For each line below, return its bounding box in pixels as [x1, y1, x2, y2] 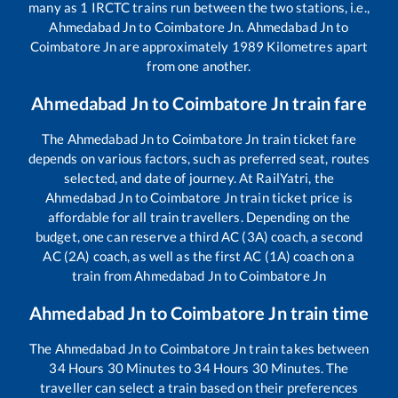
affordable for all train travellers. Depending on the [48, 208, 350, 225]
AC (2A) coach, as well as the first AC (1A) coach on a [43, 247, 355, 264]
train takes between [246, 339, 369, 356]
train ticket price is [236, 188, 353, 205]
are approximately [116, 37, 232, 54]
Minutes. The [267, 359, 349, 376]
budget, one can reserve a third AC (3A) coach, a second [35, 227, 363, 244]
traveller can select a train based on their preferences [39, 378, 359, 395]
